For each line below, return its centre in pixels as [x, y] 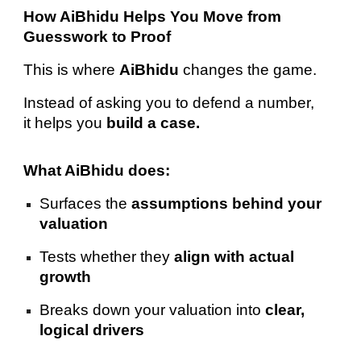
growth [66, 277]
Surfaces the [86, 204]
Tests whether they [107, 257]
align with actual [234, 257]
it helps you [65, 122]
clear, [285, 310]
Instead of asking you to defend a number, [169, 102]
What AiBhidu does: [97, 171]
